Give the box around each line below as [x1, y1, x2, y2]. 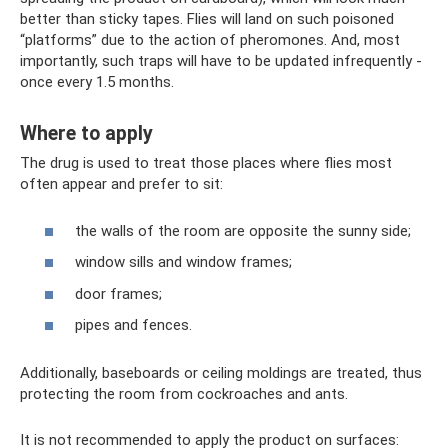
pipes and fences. [75, 316, 192, 335]
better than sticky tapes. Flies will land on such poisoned [20, 10, 394, 29]
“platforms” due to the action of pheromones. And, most [20, 31, 400, 50]
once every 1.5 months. [20, 73, 174, 92]
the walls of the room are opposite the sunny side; [75, 221, 411, 240]
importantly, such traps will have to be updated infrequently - [20, 52, 422, 71]
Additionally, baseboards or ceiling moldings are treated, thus [20, 364, 422, 383]
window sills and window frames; [75, 253, 292, 272]
